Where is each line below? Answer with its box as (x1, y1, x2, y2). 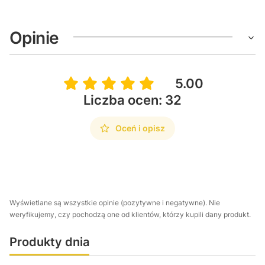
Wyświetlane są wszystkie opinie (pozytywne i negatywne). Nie (9, 198, 220, 207)
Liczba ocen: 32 (83, 92, 182, 108)
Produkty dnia (9, 235, 89, 249)
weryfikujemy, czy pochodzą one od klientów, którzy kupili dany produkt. (9, 210, 251, 219)
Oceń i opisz (115, 123, 165, 133)
